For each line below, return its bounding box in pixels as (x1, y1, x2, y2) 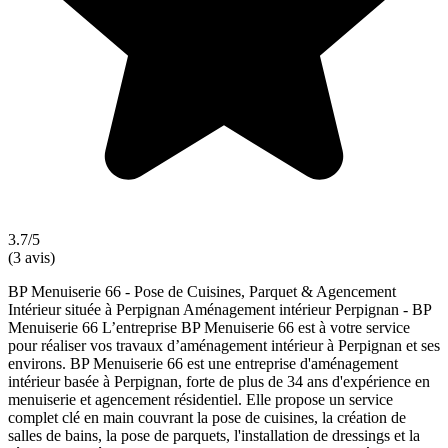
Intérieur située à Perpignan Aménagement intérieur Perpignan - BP (8, 300, 431, 318)
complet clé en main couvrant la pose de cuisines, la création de (8, 408, 406, 426)
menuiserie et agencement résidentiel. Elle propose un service (8, 390, 393, 408)
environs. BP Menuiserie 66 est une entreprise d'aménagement (8, 354, 398, 372)
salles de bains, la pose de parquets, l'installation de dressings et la (8, 426, 420, 444)
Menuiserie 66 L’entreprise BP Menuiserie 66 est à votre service (8, 318, 410, 336)
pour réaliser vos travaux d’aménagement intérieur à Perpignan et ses (8, 336, 440, 354)
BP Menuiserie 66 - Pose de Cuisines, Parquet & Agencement (8, 282, 396, 300)
